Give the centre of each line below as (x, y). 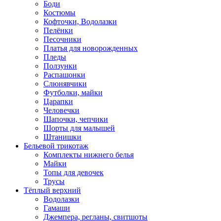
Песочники (62, 39)
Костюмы (59, 12)
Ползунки (60, 66)
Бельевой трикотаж (56, 146)
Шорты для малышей (79, 128)
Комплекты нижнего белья (89, 154)
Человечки (61, 110)
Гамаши (57, 208)
